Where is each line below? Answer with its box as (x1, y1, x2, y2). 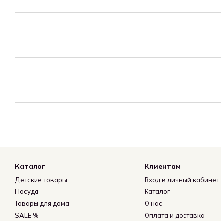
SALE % (15, 211, 39, 219)
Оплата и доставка (144, 211, 205, 219)
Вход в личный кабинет (144, 176, 219, 184)
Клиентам (144, 162, 181, 171)
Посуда (15, 187, 38, 195)
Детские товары (15, 176, 67, 184)
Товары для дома (15, 199, 69, 207)
